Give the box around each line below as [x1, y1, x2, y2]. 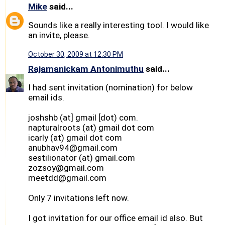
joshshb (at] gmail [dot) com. [28, 113, 138, 123]
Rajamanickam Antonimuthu [28, 64, 144, 74]
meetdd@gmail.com [28, 173, 106, 183]
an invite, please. [28, 30, 90, 40]
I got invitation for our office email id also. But [28, 213, 203, 223]
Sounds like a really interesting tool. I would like [28, 20, 209, 30]
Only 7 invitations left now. [28, 193, 129, 203]
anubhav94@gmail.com [28, 143, 118, 153]
